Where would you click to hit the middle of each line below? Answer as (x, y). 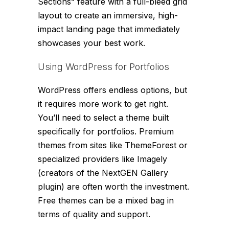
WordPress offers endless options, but (112, 90)
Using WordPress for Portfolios (104, 67)
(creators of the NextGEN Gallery (103, 173)
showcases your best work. (91, 43)
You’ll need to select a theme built (103, 118)
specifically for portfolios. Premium (106, 132)
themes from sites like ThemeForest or (113, 145)
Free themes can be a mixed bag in (106, 201)
